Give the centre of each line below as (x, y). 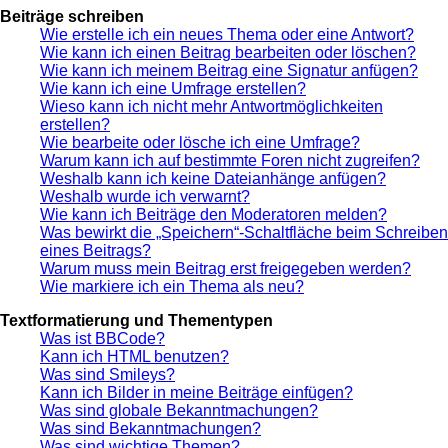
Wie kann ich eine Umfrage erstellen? (173, 88)
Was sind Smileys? (107, 374)
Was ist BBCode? (102, 338)
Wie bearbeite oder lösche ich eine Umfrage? (200, 142)
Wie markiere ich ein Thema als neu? (172, 286)
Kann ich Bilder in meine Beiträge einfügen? (196, 392)
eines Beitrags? (95, 250)
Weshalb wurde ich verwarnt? (145, 196)
